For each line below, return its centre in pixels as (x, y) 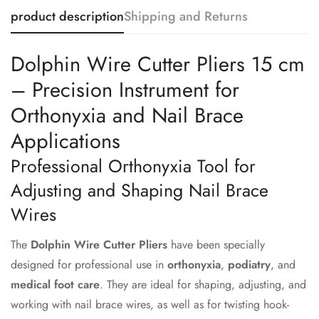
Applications (66, 141)
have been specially (216, 245)
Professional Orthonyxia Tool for (133, 166)
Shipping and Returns (186, 17)
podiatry (249, 265)
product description (67, 17)
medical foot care (55, 285)
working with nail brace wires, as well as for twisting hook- (150, 305)
